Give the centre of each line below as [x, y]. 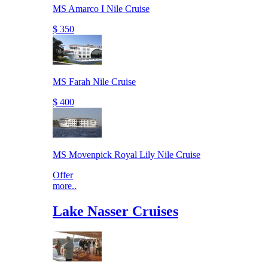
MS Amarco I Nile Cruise [101, 9]
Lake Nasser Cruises [115, 211]
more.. [65, 186]
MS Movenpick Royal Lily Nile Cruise [127, 155]
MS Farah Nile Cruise [94, 82]
